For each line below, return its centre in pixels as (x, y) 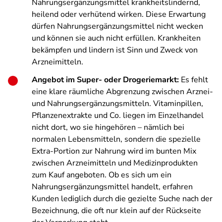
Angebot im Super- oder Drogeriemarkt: (106, 80)
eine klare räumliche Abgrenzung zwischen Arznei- (122, 92)
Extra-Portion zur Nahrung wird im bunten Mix (114, 151)
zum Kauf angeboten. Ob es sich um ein (102, 175)
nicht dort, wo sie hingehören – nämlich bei (108, 127)
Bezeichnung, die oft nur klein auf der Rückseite (116, 211)
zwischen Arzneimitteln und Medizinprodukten (115, 163)
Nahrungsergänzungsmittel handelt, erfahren (112, 187)
